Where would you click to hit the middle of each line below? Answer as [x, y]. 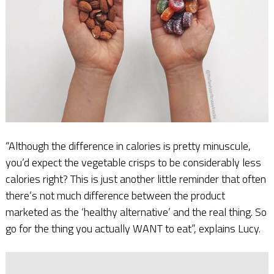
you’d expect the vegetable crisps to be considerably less [133, 162]
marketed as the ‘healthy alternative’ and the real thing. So [136, 212]
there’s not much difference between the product [115, 195]
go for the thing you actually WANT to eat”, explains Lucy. [133, 228]
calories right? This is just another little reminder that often [135, 179]
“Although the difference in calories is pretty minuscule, [128, 146]
